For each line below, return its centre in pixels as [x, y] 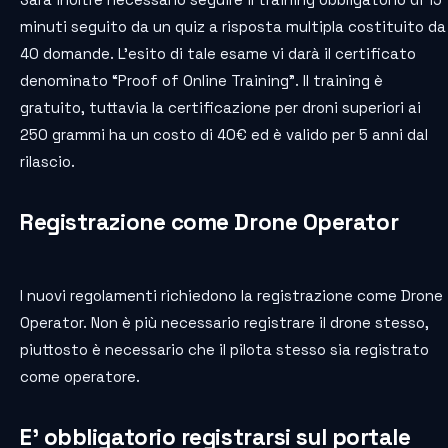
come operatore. [80, 376]
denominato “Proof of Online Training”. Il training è [201, 80]
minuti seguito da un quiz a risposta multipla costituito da [233, 26]
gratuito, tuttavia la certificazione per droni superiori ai [220, 107]
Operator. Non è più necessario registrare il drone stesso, [224, 322]
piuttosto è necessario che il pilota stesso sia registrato [224, 349]
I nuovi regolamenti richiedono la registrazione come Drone [231, 295]
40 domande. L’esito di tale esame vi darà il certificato [218, 53]
